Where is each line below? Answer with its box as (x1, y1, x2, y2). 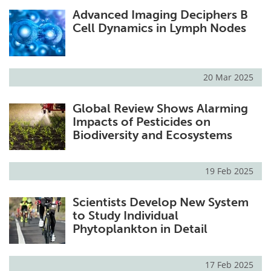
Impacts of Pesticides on (72, 114, 211, 129)
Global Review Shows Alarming (72, 101, 248, 116)
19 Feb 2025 (205, 165, 253, 177)
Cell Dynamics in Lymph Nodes (72, 21, 246, 36)
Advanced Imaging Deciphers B (72, 7, 248, 22)
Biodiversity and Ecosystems (72, 128, 232, 143)
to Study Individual (72, 208, 178, 223)
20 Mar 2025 (203, 71, 253, 83)
